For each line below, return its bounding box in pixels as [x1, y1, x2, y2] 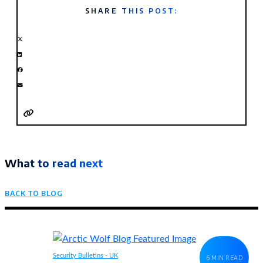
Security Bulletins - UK [53, 252, 118, 259]
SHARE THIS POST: [85, 6, 178, 15]
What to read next [5, 156, 103, 170]
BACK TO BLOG [5, 188, 62, 198]
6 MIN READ [206, 254, 242, 261]
